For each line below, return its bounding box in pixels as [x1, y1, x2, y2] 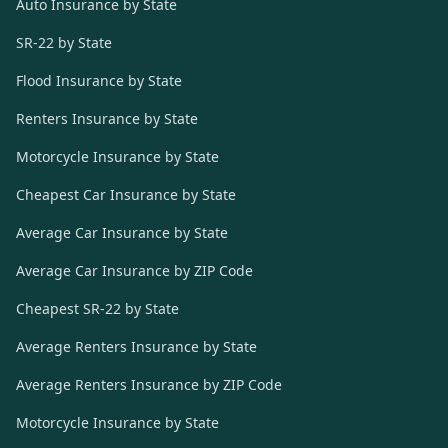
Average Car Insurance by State [16, 223, 228, 242]
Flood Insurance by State [16, 71, 182, 90]
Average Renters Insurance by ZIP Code [16, 375, 282, 394]
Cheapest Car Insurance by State [16, 185, 236, 204]
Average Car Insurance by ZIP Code [16, 261, 253, 280]
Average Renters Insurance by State [16, 337, 257, 356]
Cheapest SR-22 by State [16, 299, 179, 318]
